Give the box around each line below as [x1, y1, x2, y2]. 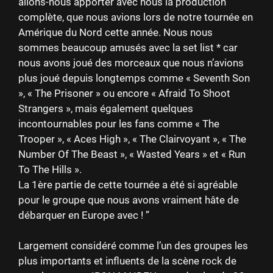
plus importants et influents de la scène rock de [18, 255, 236, 268]
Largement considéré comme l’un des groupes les [18, 239, 248, 252]
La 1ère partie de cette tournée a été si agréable [18, 178, 238, 191]
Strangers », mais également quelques [18, 102, 193, 115]
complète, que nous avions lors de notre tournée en [18, 10, 253, 23]
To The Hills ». [18, 163, 82, 175]
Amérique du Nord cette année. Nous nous [18, 26, 213, 38]
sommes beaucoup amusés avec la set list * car [18, 41, 238, 54]
